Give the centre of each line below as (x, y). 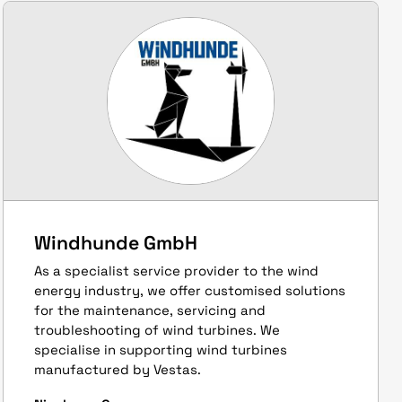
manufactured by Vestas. (117, 369)
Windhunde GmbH (115, 242)
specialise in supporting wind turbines (160, 350)
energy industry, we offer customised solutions (189, 290)
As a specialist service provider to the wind (176, 271)
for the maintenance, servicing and (149, 310)
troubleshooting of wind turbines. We (157, 330)
